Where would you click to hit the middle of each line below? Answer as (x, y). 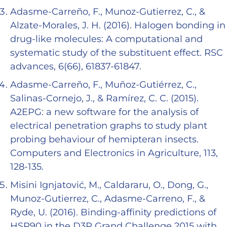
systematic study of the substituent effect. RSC (117, 53)
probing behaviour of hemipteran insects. (104, 140)
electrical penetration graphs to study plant (109, 126)
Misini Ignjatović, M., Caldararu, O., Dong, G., (109, 185)
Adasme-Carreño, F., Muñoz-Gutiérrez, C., (103, 85)
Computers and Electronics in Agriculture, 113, (114, 153)
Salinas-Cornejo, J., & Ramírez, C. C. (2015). (104, 99)
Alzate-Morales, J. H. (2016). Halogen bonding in (118, 26)
